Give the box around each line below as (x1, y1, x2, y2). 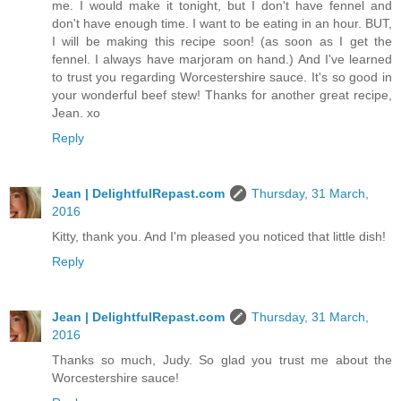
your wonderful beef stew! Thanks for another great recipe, (52, 87, 392, 102)
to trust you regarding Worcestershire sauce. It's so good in (52, 69, 392, 84)
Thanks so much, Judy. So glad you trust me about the (52, 352, 392, 367)
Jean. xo (52, 105, 100, 120)
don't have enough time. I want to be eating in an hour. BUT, (52, 15, 392, 30)
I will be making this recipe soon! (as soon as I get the (52, 33, 392, 48)
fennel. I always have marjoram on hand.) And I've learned (52, 51, 392, 66)
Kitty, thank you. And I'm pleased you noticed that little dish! (52, 228, 386, 243)
